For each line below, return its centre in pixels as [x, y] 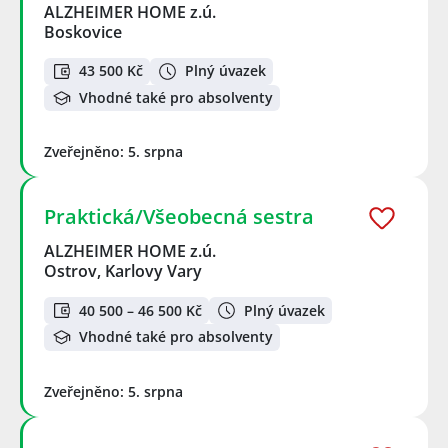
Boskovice [83, 32]
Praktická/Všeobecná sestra [179, 217]
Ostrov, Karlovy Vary [123, 271]
